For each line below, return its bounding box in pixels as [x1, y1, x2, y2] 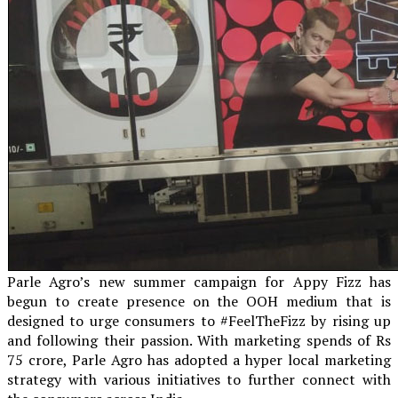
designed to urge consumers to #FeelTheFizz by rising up [7, 310, 391, 330]
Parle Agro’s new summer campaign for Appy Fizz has [7, 271, 391, 291]
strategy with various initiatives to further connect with [7, 369, 391, 389]
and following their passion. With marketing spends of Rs [7, 330, 391, 350]
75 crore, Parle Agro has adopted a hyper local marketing [7, 349, 391, 370]
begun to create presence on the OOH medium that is [7, 291, 391, 311]
